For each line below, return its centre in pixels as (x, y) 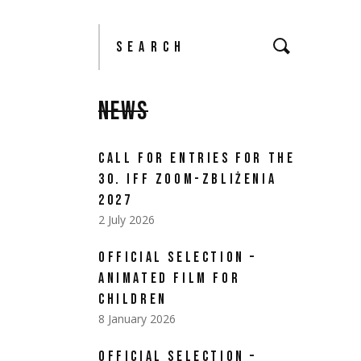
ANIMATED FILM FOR (170, 278)
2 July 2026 (127, 220)
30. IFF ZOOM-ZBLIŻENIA (188, 179)
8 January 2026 (137, 319)
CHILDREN (133, 299)
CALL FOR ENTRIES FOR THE (197, 158)
